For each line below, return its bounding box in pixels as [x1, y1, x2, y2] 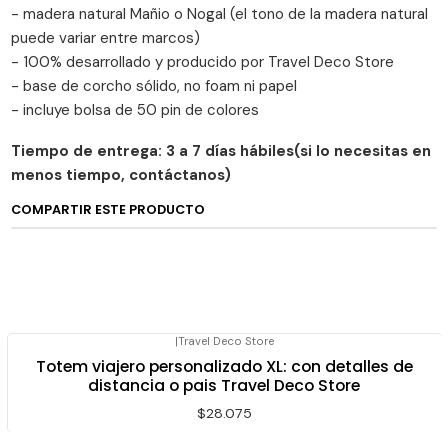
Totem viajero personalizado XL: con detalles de [35, 355, 413, 379]
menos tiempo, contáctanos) [11, 165, 232, 186]
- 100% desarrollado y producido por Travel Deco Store [11, 52, 395, 73]
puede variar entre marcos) [11, 28, 201, 49]
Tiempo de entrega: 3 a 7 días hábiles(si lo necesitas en [11, 141, 432, 162]
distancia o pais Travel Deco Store [88, 374, 360, 398]
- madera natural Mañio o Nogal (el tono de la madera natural [11, 4, 429, 25]
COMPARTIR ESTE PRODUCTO [11, 201, 206, 219]
